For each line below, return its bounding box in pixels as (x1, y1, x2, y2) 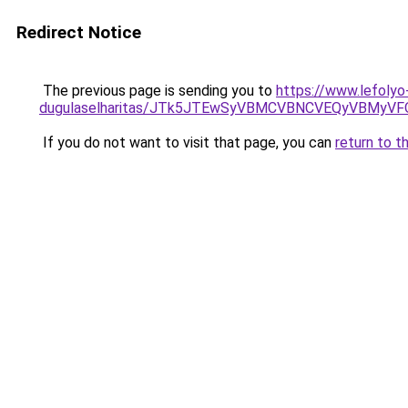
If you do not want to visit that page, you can (39, 134, 335, 151)
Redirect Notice (16, 22, 141, 43)
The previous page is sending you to (39, 82, 276, 99)
